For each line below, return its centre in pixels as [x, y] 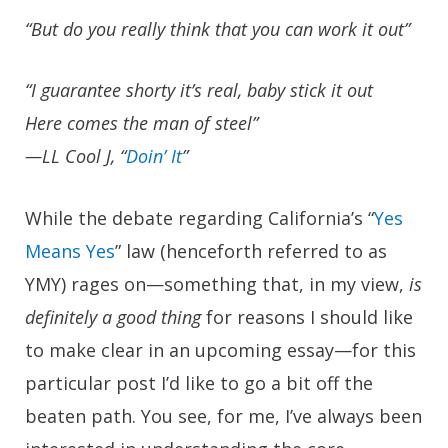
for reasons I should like [307, 317]
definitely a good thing [113, 317]
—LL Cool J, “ [75, 156]
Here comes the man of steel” [141, 123]
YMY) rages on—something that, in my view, [214, 284]
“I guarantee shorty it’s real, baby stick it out [199, 90]
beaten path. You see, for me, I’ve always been [223, 416]
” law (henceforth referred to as [251, 251]
